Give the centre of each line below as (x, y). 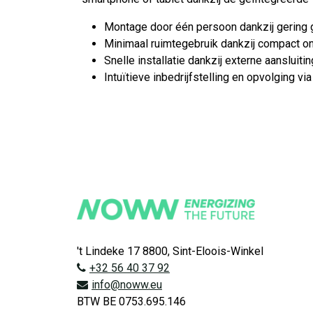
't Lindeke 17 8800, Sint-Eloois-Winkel (170, 252)
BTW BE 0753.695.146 (131, 302)
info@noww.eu (127, 285)
